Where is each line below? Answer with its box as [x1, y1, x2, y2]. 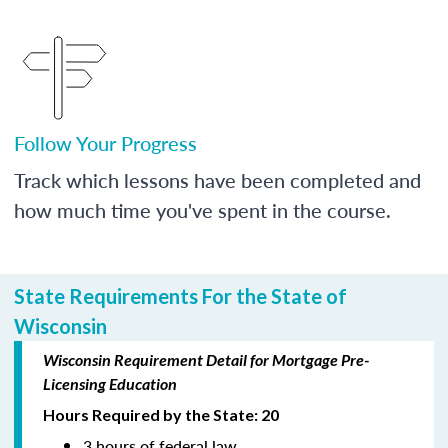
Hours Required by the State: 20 [43, 404, 279, 424]
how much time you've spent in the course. [14, 195, 391, 224]
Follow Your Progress [14, 128, 197, 157]
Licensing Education [43, 373, 177, 393]
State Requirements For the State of [14, 283, 347, 308]
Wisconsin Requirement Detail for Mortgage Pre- [43, 349, 369, 369]
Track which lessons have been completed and [14, 165, 421, 194]
